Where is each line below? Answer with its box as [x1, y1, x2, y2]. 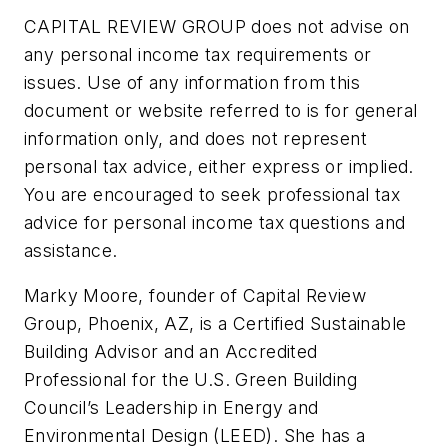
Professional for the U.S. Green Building [24, 369, 357, 391]
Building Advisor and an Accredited [24, 341, 318, 363]
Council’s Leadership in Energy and [24, 397, 319, 419]
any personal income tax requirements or [24, 43, 372, 65]
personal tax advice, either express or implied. [24, 155, 414, 177]
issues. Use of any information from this [24, 71, 360, 93]
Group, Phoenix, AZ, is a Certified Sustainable [24, 313, 407, 335]
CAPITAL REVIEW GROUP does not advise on [24, 15, 410, 37]
